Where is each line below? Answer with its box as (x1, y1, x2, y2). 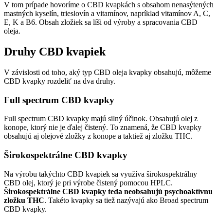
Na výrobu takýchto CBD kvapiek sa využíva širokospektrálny (4, 169, 197, 178)
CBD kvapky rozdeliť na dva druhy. (4, 77, 115, 86)
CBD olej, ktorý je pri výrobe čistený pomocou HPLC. (4, 178, 173, 187)
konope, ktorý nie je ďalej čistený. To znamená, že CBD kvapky (4, 123, 201, 132)
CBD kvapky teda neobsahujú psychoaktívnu (62, 187, 213, 196)
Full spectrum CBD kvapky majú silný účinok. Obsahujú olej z (4, 114, 198, 123)
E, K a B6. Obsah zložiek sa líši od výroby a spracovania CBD (4, 18, 198, 27)
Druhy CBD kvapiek (4, 45, 106, 58)
